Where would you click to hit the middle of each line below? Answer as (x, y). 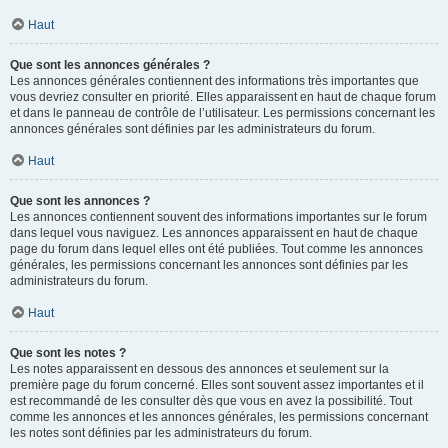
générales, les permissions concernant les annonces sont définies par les (209, 265)
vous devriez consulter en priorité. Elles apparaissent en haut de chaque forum (223, 97)
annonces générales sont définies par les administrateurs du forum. (192, 129)
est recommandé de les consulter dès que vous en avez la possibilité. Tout (211, 401)
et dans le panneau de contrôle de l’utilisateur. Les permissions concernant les (222, 113)
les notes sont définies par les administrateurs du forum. (161, 433)
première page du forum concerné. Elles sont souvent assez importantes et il (217, 385)
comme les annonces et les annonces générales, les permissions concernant (219, 417)
